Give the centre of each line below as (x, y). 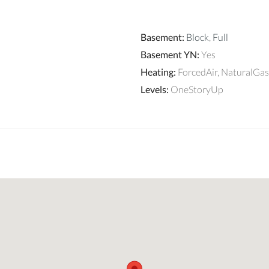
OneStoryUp (197, 89)
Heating (157, 71)
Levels (153, 89)
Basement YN (169, 54)
